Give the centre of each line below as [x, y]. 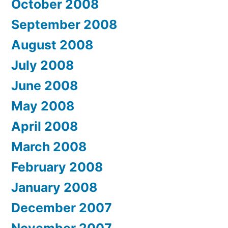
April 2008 [45, 126]
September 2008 [64, 24]
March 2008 [49, 146]
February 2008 [57, 167]
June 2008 [45, 85]
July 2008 [42, 65]
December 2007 [62, 207]
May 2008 [43, 106]
